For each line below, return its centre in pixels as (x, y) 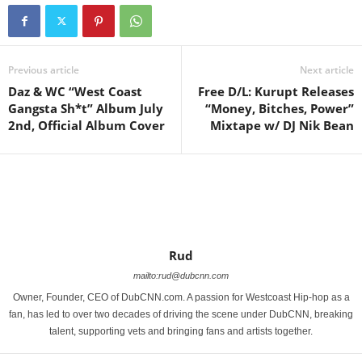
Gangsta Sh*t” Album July (86, 109)
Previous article (44, 70)
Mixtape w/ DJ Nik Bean (282, 126)
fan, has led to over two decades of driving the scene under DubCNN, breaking (181, 315)
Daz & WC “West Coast (75, 92)
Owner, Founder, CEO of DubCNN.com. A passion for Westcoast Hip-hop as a (181, 298)
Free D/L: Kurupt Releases (276, 92)
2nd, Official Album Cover (86, 126)
